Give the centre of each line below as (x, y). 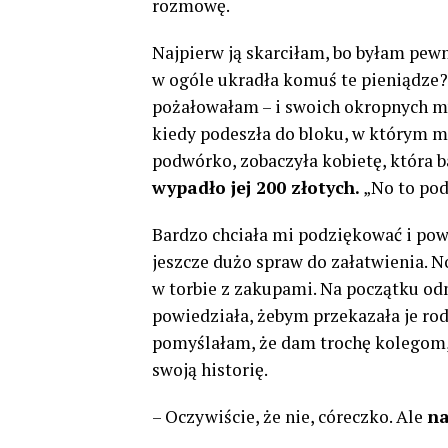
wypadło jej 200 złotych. (256, 187)
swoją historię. (210, 369)
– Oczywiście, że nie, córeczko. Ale (289, 416)
